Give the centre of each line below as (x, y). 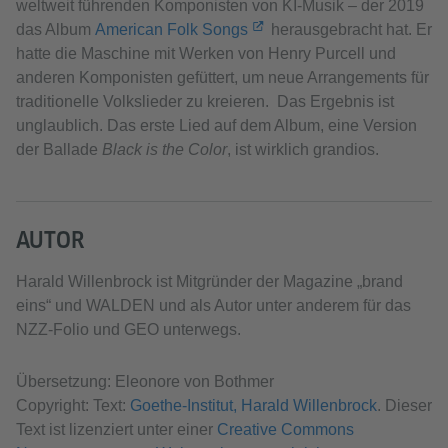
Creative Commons (285, 429)
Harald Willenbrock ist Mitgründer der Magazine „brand (209, 281)
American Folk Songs (171, 29)
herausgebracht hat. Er (349, 29)
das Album (55, 29)
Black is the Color (164, 149)
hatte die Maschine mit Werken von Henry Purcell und (206, 53)
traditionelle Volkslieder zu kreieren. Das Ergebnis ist (205, 101)
